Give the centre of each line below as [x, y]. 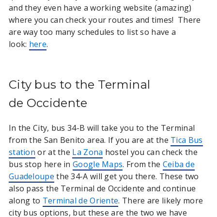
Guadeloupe [31, 176]
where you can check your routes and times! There [105, 20]
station [22, 152]
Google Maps [98, 164]
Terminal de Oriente [80, 200]
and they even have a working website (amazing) [100, 8]
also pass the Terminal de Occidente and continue [102, 188]
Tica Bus [187, 140]
